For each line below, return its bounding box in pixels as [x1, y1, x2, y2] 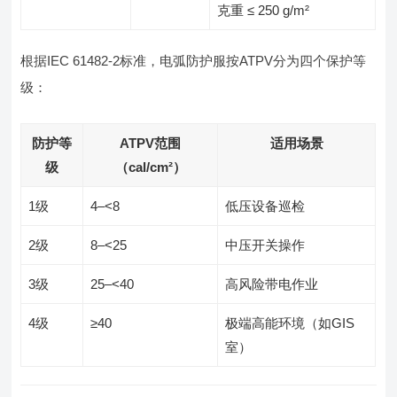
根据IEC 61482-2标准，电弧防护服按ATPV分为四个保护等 [20, 53, 367, 68]
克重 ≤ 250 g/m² [217, 3, 310, 18]
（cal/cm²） [114, 160, 186, 175]
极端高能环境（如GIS [225, 315, 355, 331]
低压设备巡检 [225, 198, 306, 214]
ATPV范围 [120, 136, 182, 151]
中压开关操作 [225, 237, 306, 253]
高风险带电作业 [225, 276, 319, 292]
